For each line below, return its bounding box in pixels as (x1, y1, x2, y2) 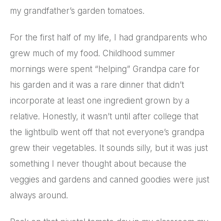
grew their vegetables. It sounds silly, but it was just (10, 143, 208, 153)
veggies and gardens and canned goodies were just (10, 174, 209, 184)
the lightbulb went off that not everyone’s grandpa (10, 127, 204, 137)
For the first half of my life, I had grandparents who (10, 32, 207, 42)
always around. (10, 190, 68, 200)
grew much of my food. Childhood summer (10, 48, 175, 58)
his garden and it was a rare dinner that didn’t (10, 79, 184, 90)
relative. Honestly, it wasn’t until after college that (10, 111, 198, 121)
